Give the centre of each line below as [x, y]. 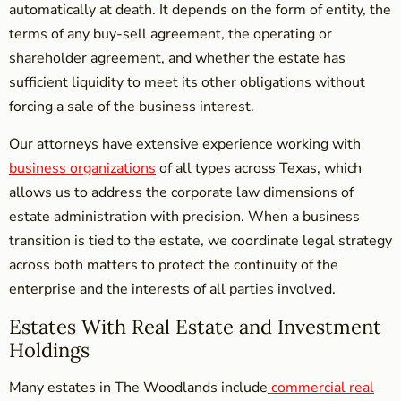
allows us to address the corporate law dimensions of [181, 192]
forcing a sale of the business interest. [132, 106]
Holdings [49, 350]
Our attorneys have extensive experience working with [185, 144]
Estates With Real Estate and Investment [195, 326]
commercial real [323, 387]
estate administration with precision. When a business [184, 216]
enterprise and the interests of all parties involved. [172, 289]
